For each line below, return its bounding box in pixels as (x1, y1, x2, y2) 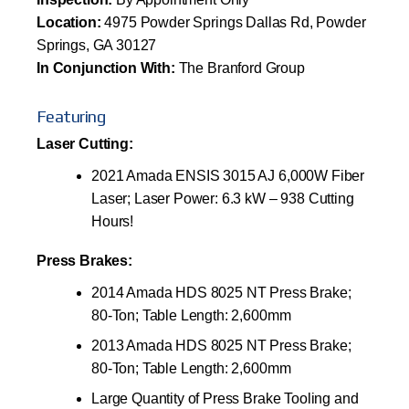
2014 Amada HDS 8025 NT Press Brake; (91, 284, 351, 300)
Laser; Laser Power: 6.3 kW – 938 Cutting (91, 190, 354, 206)
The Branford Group (174, 59, 305, 76)
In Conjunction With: (37, 59, 175, 76)
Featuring (37, 106, 106, 126)
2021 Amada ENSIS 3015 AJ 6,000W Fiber (91, 167, 365, 184)
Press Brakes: (37, 252, 132, 268)
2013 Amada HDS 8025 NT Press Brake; (91, 337, 351, 353)
